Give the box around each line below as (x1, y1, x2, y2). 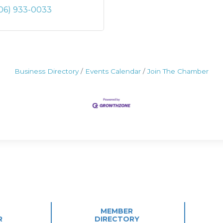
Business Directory (14, 67, 79, 76)
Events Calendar (85, 67, 141, 76)
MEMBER (101, 207, 133, 216)
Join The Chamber (147, 67, 209, 76)
